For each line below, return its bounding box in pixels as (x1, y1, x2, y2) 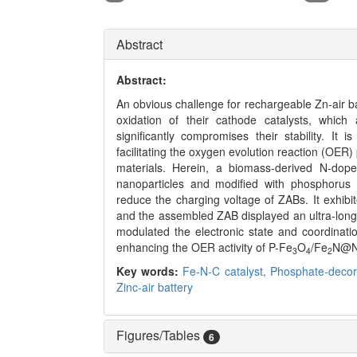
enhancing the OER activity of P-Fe (116, 238, 292, 255)
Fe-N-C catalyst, (182, 262, 270, 279)
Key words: (116, 262, 183, 279)
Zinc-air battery (116, 278, 193, 295)
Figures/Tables (116, 325, 203, 344)
